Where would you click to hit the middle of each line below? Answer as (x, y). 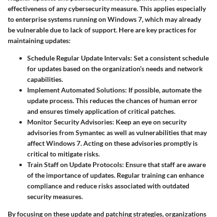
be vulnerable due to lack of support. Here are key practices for (102, 30)
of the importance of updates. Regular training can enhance (116, 175)
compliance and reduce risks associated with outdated (108, 186)
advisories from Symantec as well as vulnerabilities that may (117, 133)
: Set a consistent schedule (170, 58)
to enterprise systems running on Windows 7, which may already (104, 19)
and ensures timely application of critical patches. (101, 111)
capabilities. (45, 79)
